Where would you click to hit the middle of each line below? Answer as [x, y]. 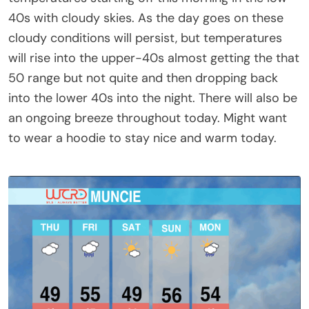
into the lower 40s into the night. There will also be [153, 98]
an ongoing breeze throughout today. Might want [148, 118]
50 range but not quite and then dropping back [143, 78]
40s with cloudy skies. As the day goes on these [146, 18]
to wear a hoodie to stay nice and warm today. [142, 138]
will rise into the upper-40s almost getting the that [154, 58]
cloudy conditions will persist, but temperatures [145, 38]
